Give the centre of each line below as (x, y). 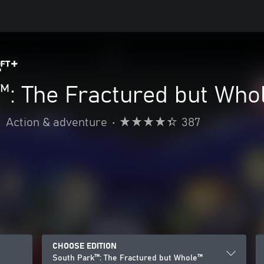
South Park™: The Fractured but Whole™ (128, 258)
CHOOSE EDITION (85, 246)
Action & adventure (57, 123)
